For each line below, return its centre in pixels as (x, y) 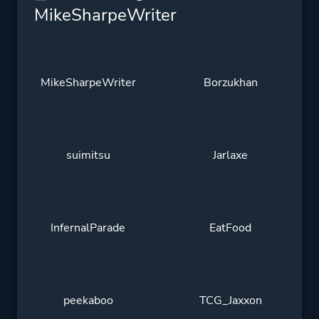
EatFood (231, 228)
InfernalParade (88, 228)
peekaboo (88, 300)
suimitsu (88, 155)
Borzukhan (230, 82)
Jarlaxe (231, 155)
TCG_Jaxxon (230, 300)
